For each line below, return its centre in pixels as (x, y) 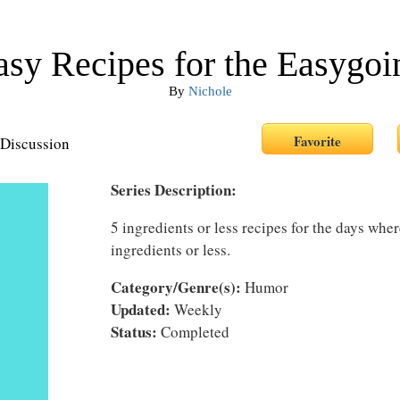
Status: (134, 332)
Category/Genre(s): (176, 287)
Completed (193, 332)
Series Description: (174, 190)
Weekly (196, 309)
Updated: (141, 309)
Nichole (210, 91)
